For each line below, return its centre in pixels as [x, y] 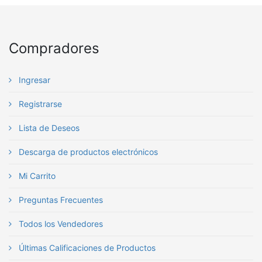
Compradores [54, 48]
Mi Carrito [36, 176]
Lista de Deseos [48, 128]
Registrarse [39, 104]
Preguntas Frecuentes [60, 200]
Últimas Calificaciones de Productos [86, 248]
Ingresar [33, 80]
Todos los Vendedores [60, 224]
